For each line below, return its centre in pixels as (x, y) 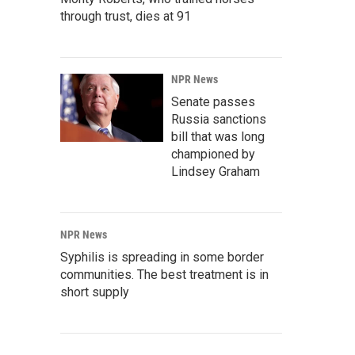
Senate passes (213, 102)
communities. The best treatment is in (164, 275)
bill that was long (218, 137)
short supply (95, 292)
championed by (213, 155)
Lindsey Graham (216, 172)
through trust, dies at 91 (126, 17)
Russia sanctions (219, 120)
